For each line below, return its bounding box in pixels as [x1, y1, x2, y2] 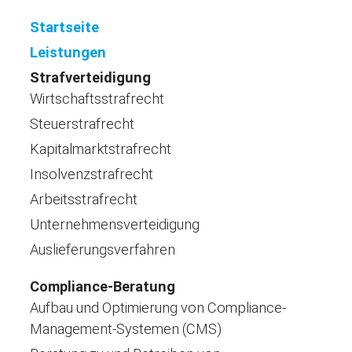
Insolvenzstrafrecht [30, 165, 153, 182]
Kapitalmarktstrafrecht [30, 140, 171, 157]
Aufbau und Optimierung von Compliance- [30, 299, 286, 316]
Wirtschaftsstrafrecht [30, 90, 164, 107]
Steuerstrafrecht [30, 115, 134, 132]
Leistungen [30, 43, 106, 60]
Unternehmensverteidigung [30, 215, 200, 233]
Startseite [30, 18, 99, 35]
